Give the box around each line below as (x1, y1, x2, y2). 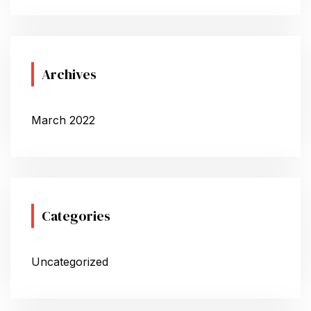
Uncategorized (31, 254, 108, 269)
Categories (42, 205, 110, 226)
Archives (42, 64, 96, 84)
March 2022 (31, 112, 95, 127)
